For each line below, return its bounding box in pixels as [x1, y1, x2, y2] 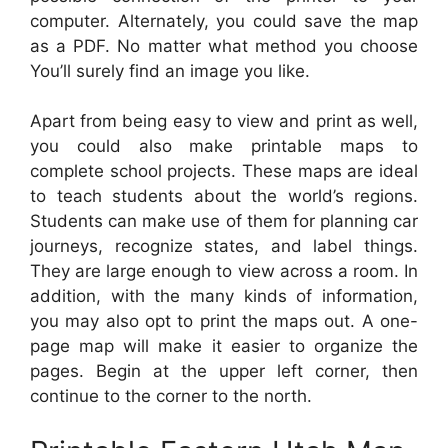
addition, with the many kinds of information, [30, 286, 418, 307]
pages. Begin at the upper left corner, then [30, 361, 418, 382]
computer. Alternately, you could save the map [30, 10, 418, 31]
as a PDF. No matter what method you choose [30, 35, 418, 56]
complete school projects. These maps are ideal [30, 161, 418, 182]
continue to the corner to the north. [30, 386, 312, 407]
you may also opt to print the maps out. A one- [30, 311, 418, 332]
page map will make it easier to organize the [30, 336, 418, 357]
